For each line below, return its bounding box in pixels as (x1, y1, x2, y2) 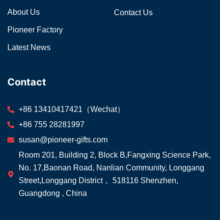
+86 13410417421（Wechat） (18, 105, 125, 113)
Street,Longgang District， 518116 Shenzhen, (18, 176, 178, 185)
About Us (7, 8, 40, 16)
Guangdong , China (18, 189, 87, 197)
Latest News (7, 43, 51, 52)
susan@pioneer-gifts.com (18, 136, 108, 144)
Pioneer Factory (7, 26, 63, 34)
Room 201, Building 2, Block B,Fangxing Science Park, (18, 151, 211, 159)
